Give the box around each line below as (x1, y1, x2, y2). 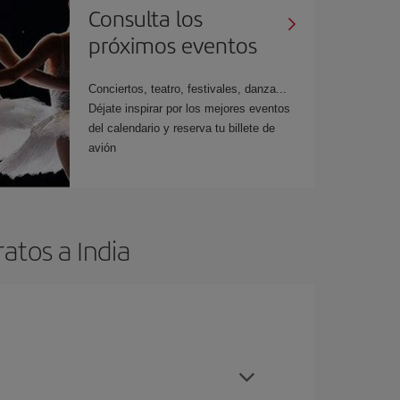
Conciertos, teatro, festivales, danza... (88, 81, 287, 96)
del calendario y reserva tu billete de (88, 121, 276, 135)
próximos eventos (88, 29, 258, 60)
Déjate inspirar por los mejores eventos (88, 101, 291, 115)
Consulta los (88, 2, 204, 33)
